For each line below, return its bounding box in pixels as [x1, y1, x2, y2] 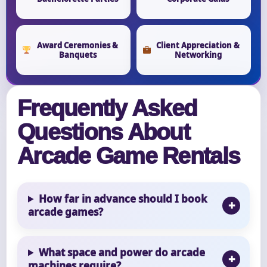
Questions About [17, 119, 190, 145]
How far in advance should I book [39, 191, 208, 206]
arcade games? [28, 204, 103, 219]
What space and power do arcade [39, 245, 206, 259]
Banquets [58, 49, 97, 60]
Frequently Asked [17, 95, 197, 121]
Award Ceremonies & [37, 39, 119, 51]
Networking [174, 49, 222, 60]
